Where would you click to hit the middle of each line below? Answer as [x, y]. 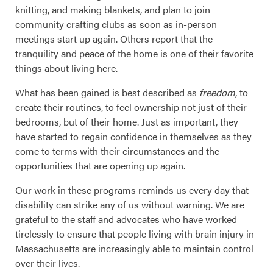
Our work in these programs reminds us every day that [132, 190]
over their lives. [48, 263]
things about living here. [66, 68]
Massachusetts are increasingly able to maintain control [134, 249]
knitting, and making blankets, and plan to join [113, 10]
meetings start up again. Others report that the [114, 39]
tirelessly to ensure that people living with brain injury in [135, 234]
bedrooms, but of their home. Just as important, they [127, 122]
